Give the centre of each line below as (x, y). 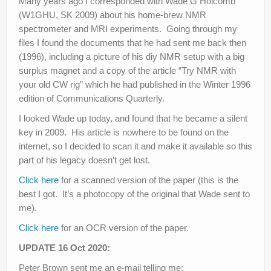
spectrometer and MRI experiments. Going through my (128, 29)
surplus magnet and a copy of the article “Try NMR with (127, 71)
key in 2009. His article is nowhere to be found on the (124, 132)
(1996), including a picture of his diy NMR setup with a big (132, 57)
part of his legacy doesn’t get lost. (84, 160)
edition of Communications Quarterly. (92, 99)
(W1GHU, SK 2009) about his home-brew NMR (113, 15)
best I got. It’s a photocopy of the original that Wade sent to (134, 194)
